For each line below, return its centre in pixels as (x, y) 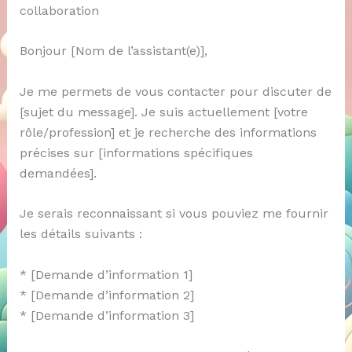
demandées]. (58, 173)
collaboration (59, 10)
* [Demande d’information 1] (106, 274)
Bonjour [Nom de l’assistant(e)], (113, 51)
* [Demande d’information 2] (106, 295)
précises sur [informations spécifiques (136, 152)
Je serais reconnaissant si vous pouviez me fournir (174, 214)
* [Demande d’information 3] (106, 315)
